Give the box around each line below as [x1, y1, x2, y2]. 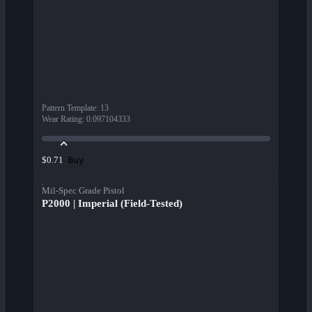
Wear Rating [42, 114, 82, 125]
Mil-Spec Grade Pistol [42, 185, 125, 196]
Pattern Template [42, 103, 96, 114]
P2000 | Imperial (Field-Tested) [42, 198, 182, 210]
